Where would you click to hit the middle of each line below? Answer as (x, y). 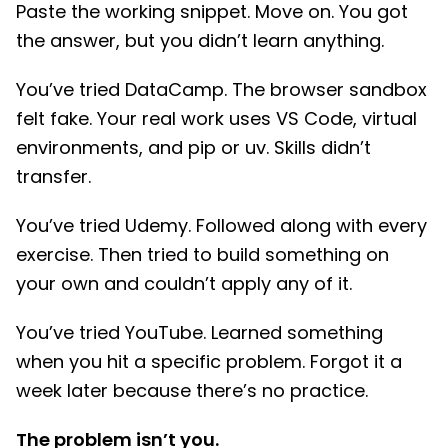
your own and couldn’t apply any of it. (184, 284)
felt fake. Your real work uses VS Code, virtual (216, 119)
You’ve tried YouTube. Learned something (199, 333)
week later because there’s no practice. (192, 391)
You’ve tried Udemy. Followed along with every (221, 226)
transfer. (53, 177)
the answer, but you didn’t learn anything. (200, 41)
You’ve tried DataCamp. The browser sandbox (221, 90)
